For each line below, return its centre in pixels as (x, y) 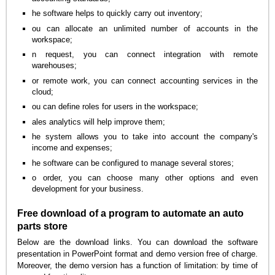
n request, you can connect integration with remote (145, 55)
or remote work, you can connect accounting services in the (145, 80)
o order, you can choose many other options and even (145, 177)
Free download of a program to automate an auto (131, 213)
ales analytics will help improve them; (99, 122)
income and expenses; (72, 148)
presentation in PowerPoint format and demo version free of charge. (137, 254)
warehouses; (55, 66)
